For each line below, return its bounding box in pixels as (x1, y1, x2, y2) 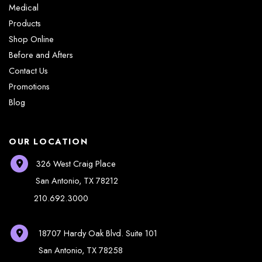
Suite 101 (126, 227, 158, 240)
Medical (9, 1, 39, 14)
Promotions (9, 80, 50, 93)
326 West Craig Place (36, 157, 116, 170)
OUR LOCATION (9, 135, 88, 148)
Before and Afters (9, 49, 73, 61)
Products (9, 17, 41, 30)
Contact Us (9, 64, 48, 77)
